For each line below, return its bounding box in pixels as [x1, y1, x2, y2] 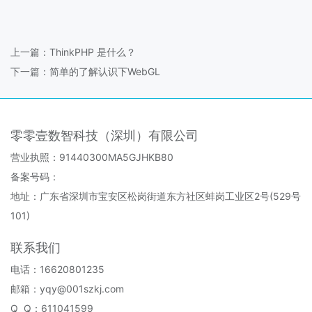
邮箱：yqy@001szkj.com [10, 282, 124, 295]
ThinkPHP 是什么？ [49, 45, 136, 58]
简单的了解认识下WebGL [49, 65, 160, 77]
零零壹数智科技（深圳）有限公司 [10, 127, 198, 143]
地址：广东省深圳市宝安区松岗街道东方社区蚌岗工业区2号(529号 [10, 189, 301, 202]
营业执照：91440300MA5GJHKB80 [10, 150, 173, 163]
